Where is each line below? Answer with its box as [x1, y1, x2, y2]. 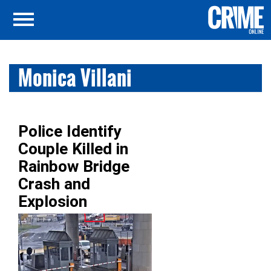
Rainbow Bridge [18, 157, 129, 175]
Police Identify [18, 122, 121, 140]
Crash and [18, 175, 90, 193]
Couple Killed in [18, 140, 128, 158]
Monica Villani [18, 63, 132, 93]
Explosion [18, 192, 87, 211]
